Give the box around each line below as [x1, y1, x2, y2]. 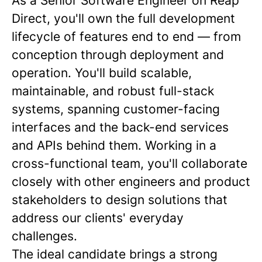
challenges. [12, 229, 77, 243]
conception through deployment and [12, 47, 224, 62]
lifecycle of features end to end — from [12, 29, 241, 44]
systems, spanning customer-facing [12, 102, 220, 116]
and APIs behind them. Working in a [12, 138, 216, 153]
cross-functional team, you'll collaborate [12, 156, 247, 171]
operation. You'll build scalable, [12, 65, 192, 80]
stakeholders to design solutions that [12, 192, 227, 207]
